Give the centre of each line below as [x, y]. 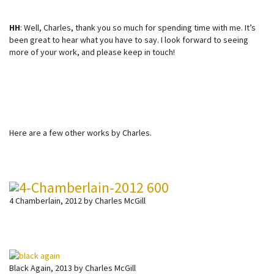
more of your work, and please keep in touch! [92, 52]
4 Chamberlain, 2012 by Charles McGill [77, 200]
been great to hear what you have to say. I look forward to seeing [129, 39]
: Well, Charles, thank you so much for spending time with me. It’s [138, 27]
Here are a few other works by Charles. [80, 132]
